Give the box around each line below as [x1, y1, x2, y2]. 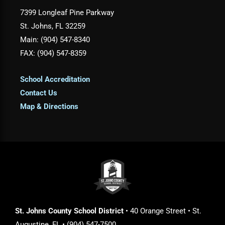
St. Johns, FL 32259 [20, 21, 85, 31]
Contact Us [20, 88, 57, 98]
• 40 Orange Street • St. [124, 206, 201, 215]
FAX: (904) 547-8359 [20, 48, 86, 58]
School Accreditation [20, 75, 90, 84]
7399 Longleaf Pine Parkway [20, 8, 114, 17]
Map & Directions [20, 102, 78, 111]
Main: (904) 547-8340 [20, 35, 90, 44]
